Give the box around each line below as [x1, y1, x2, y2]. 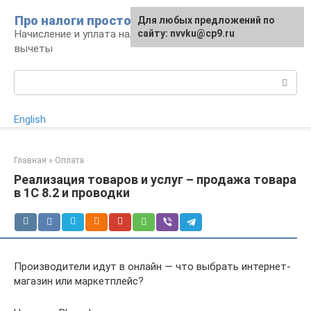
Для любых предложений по [137, 15, 275, 26]
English [14, 113, 46, 126]
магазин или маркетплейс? [14, 275, 144, 287]
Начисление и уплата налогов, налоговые [15, 28, 215, 40]
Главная [14, 155, 47, 165]
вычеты [15, 42, 53, 55]
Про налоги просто [15, 13, 131, 28]
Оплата [55, 155, 84, 165]
